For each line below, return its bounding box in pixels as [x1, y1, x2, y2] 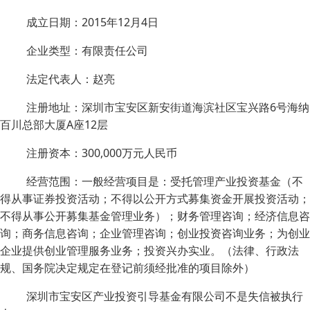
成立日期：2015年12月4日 [26, 15, 158, 30]
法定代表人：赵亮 [26, 71, 115, 86]
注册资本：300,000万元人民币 [26, 145, 177, 161]
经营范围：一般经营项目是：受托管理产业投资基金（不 [26, 174, 303, 189]
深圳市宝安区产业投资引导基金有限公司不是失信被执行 [26, 289, 303, 304]
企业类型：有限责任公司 [26, 43, 148, 58]
